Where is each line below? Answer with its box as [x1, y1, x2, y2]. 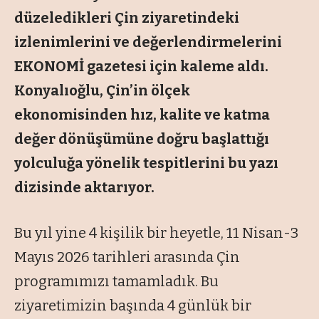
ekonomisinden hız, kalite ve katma [14, 106, 270, 124]
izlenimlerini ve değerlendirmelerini [14, 33, 282, 51]
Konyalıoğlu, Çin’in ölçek [14, 82, 190, 100]
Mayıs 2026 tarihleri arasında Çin [14, 249, 240, 266]
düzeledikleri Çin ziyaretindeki [14, 9, 239, 27]
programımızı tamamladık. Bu [14, 273, 219, 291]
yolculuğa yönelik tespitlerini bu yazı [14, 155, 278, 172]
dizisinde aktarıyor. [14, 179, 155, 197]
